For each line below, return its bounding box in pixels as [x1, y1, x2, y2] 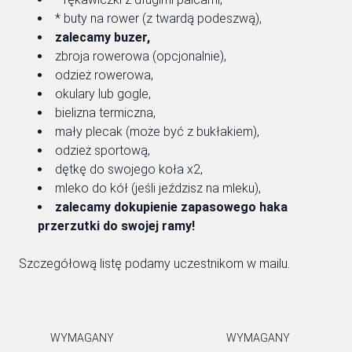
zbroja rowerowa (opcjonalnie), [55, 49, 226, 64]
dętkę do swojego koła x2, [55, 162, 203, 177]
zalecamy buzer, [55, 30, 150, 45]
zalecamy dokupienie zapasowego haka [55, 200, 288, 214]
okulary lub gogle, [55, 86, 151, 101]
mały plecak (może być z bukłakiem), [55, 124, 259, 139]
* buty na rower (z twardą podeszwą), [55, 11, 262, 26]
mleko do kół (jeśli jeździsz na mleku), [55, 181, 261, 196]
